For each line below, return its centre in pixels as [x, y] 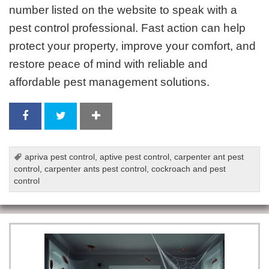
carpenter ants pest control [96, 169]
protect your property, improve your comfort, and [133, 46]
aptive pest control [135, 157]
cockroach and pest [189, 169]
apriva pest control [60, 157]
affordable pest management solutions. [110, 82]
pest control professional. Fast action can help [128, 28]
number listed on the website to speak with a [123, 10]
